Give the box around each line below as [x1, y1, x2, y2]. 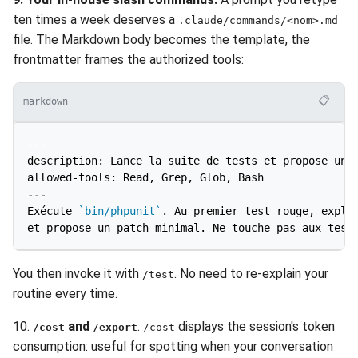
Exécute [27, 204, 78, 217]
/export [93, 320, 137, 333]
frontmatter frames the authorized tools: [13, 51, 244, 67]
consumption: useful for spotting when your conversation [13, 338, 333, 354]
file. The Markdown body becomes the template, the [13, 31, 310, 47]
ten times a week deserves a [13, 11, 178, 27]
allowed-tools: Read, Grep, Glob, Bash [27, 170, 264, 184]
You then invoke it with [13, 265, 142, 281]
